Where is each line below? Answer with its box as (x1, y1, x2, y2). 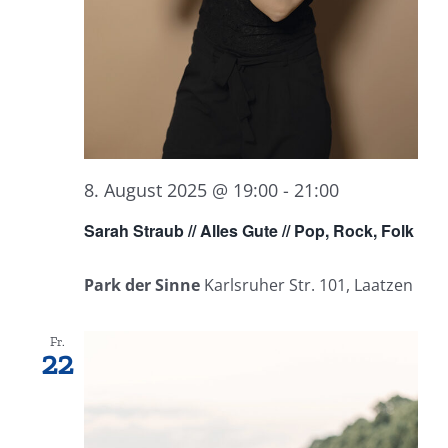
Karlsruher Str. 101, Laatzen (204, 274, 413, 297)
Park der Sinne (84, 274, 204, 297)
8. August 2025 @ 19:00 (84, 177, 278, 202)
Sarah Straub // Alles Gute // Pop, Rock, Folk (84, 219, 414, 243)
